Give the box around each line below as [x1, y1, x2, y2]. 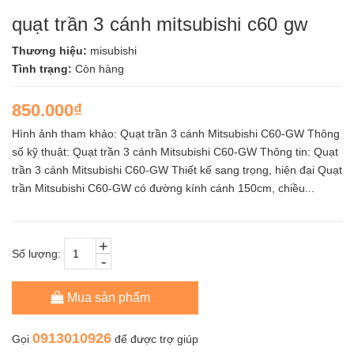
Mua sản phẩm [67, 291, 150, 305]
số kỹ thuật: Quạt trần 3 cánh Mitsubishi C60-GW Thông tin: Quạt [12, 145, 338, 159]
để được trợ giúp [111, 333, 198, 346]
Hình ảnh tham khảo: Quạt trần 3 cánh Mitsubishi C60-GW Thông [12, 127, 340, 141]
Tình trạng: [12, 62, 75, 76]
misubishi [90, 44, 137, 58]
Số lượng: [12, 247, 61, 260]
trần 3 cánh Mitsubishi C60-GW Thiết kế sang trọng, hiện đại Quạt [12, 164, 342, 177]
